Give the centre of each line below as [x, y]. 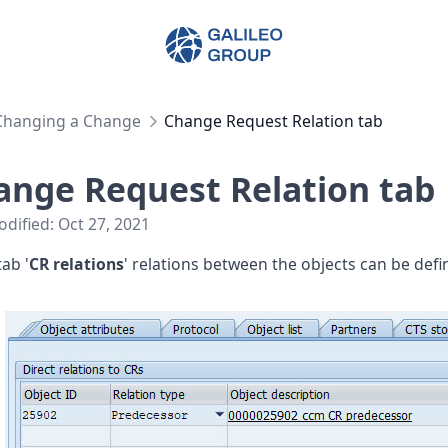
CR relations [76, 264]
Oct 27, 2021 [104, 224]
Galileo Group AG [237, 39]
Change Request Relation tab [273, 121]
